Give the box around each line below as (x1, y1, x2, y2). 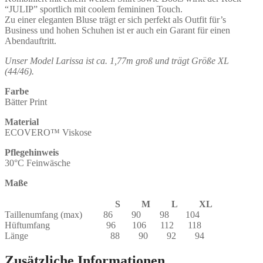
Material (5, 116, 39, 127)
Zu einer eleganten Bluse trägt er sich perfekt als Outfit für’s (5, 14, 226, 25)
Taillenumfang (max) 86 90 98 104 (5, 209, 200, 220)
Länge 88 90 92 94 (5, 230, 204, 241)
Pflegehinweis (5, 147, 59, 157)
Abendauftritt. (5, 35, 56, 46)
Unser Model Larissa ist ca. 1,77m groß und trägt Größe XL (5, 55, 229, 66)
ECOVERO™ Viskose (5, 127, 92, 137)
